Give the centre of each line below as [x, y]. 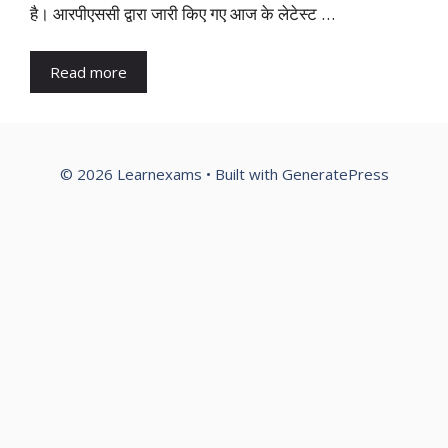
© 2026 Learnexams [130, 174]
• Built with [241, 174]
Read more [88, 72]
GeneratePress [335, 174]
